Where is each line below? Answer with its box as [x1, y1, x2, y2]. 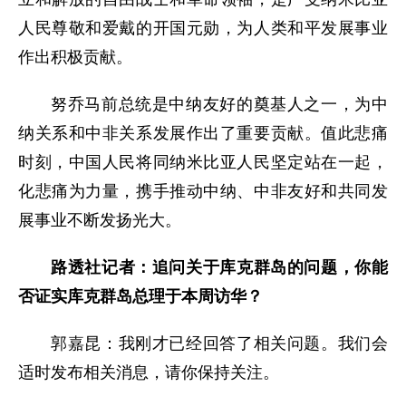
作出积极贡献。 [18, 47, 132, 66]
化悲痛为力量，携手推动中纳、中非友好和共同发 [18, 181, 388, 200]
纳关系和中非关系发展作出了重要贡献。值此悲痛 [18, 123, 388, 142]
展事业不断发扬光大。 [18, 210, 181, 229]
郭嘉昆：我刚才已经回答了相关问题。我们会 [51, 333, 388, 353]
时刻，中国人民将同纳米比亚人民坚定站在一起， [18, 152, 388, 171]
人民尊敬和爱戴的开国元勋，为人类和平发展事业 [18, 18, 388, 37]
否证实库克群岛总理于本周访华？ [18, 286, 263, 305]
